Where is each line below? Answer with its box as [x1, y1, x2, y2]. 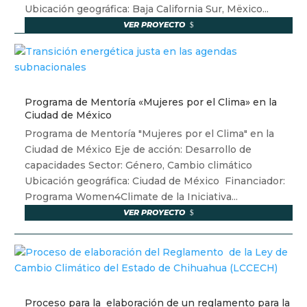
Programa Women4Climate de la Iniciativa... [25, 191, 238, 204]
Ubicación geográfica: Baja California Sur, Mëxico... [25, 3, 269, 16]
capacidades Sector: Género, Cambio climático [25, 159, 256, 172]
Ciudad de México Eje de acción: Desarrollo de [25, 143, 252, 156]
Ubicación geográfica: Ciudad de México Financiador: [25, 175, 286, 188]
